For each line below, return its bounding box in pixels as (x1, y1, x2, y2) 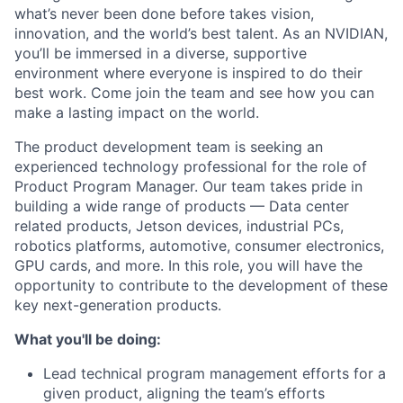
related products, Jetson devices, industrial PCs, (14, 217, 344, 235)
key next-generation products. (14, 296, 221, 314)
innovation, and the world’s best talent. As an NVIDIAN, (14, 24, 388, 42)
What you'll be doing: (14, 330, 161, 348)
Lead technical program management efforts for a (43, 364, 386, 382)
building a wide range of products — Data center (14, 197, 349, 215)
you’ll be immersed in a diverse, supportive (14, 44, 307, 62)
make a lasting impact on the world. (14, 103, 259, 121)
